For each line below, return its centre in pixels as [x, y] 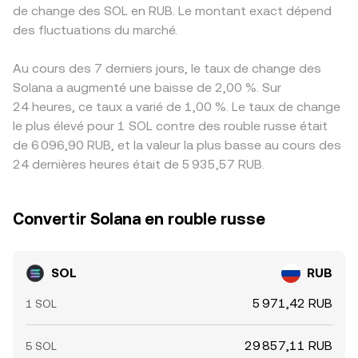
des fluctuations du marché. [95, 30]
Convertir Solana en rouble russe [139, 219]
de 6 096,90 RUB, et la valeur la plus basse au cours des [177, 145]
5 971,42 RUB [292, 303]
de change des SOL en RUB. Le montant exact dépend [172, 11]
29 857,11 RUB [288, 346]
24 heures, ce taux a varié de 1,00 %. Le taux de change [177, 107]
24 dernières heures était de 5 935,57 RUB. [139, 164]
